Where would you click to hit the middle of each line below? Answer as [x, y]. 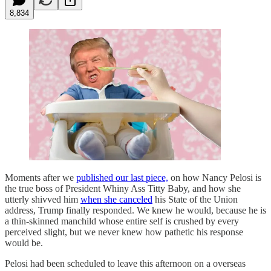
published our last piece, [122, 178]
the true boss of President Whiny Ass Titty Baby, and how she [123, 189]
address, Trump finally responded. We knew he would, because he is [135, 211]
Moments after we [41, 178]
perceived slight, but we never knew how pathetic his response [124, 232]
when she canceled [116, 200]
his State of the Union [195, 200]
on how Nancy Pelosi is [215, 178]
